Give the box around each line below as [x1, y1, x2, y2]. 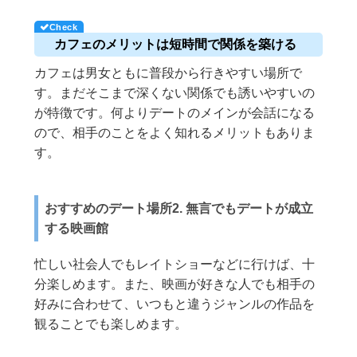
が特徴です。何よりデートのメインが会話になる [34, 106, 316, 120]
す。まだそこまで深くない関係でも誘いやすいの [34, 86, 316, 100]
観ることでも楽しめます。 [34, 317, 188, 331]
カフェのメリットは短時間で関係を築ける [54, 37, 297, 52]
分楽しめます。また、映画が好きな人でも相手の [34, 277, 316, 292]
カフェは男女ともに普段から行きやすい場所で [34, 66, 303, 80]
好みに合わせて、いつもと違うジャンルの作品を [34, 297, 316, 312]
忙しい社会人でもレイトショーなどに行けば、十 [34, 257, 316, 272]
